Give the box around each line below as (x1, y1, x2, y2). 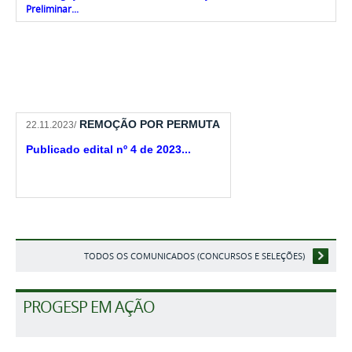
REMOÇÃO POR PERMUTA (79, 117, 221, 130)
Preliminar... (26, 2, 79, 16)
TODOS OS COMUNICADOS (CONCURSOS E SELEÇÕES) (83, 250, 305, 262)
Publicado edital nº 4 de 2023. (26, 143, 185, 156)
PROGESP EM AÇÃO (23, 296, 155, 318)
